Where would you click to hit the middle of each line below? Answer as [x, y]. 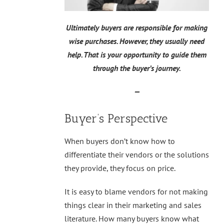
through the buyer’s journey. [137, 68]
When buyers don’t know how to [120, 141]
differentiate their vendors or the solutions [137, 155]
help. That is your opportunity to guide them [137, 55]
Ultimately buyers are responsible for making [137, 28]
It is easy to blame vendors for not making [136, 192]
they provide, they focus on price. [120, 168]
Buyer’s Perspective [116, 118]
